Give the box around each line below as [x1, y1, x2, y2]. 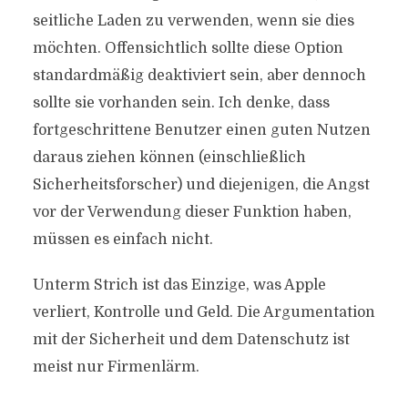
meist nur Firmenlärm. [32, 359, 199, 375]
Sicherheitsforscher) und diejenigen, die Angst [32, 177, 370, 193]
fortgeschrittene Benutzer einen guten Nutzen [32, 122, 371, 138]
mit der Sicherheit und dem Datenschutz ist [32, 331, 350, 348]
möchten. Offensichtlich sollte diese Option [32, 40, 343, 56]
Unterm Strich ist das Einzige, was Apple [32, 277, 326, 293]
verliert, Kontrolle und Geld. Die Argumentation [32, 304, 375, 321]
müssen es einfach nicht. [32, 231, 213, 248]
